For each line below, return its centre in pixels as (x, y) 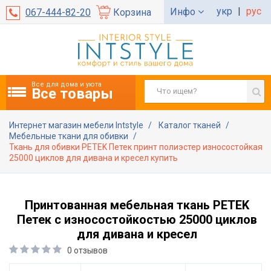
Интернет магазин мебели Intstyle (77, 125)
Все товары (72, 93)
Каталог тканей (191, 125)
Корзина (132, 12)
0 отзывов (87, 250)
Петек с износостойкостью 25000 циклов (137, 219)
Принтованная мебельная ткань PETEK (137, 205)
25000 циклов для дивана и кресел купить (93, 158)
